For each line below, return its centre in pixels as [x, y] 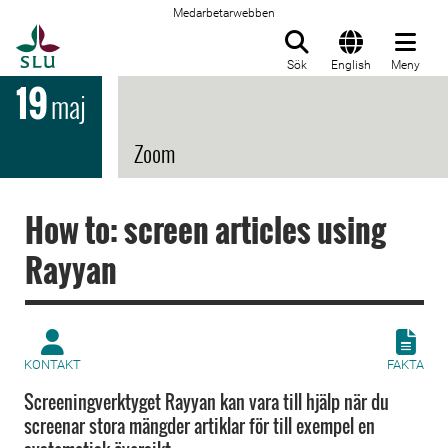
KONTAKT [52, 364]
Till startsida [109, 35]
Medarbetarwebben [224, 13]
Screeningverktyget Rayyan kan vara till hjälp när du [206, 402]
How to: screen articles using [205, 229]
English [351, 65]
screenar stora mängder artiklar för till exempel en [199, 426]
